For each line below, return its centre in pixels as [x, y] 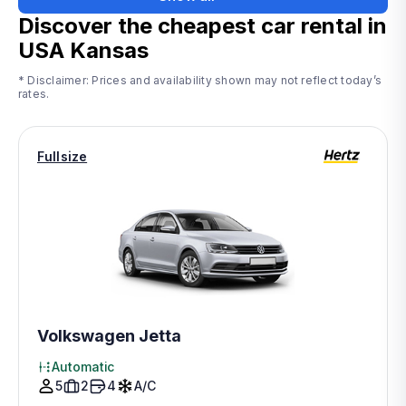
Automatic [83, 367]
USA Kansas [83, 50]
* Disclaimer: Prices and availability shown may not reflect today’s [200, 80]
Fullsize [63, 156]
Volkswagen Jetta [109, 336]
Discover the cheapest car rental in [203, 26]
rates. [34, 94]
